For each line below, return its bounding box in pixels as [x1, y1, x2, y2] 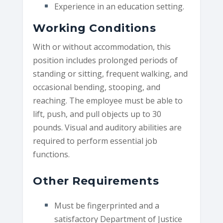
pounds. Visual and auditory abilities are [33, 122, 182, 133]
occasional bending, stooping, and [33, 82, 161, 93]
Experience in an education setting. [54, 1, 184, 12]
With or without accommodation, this [33, 41, 171, 53]
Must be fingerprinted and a [54, 200, 159, 211]
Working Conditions [33, 21, 156, 35]
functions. [33, 149, 70, 160]
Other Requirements [33, 174, 159, 188]
